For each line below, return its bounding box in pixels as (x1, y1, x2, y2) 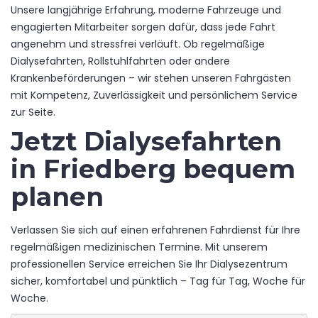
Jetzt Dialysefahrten (11, 125, 282, 157)
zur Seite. (11, 104, 55, 119)
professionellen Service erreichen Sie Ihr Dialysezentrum (11, 256, 287, 271)
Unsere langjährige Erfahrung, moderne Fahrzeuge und (11, 2, 281, 17)
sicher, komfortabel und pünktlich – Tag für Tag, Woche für (11, 273, 305, 288)
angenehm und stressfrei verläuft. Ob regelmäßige (11, 36, 265, 51)
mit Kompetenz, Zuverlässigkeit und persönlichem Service (11, 87, 297, 102)
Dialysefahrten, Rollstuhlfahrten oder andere (11, 53, 230, 68)
